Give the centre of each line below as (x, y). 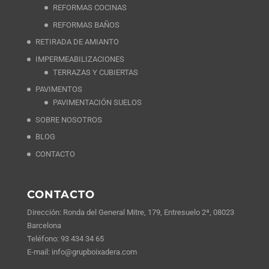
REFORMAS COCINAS (89, 8)
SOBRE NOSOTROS (68, 119)
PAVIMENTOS (59, 89)
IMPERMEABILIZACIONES (80, 59)
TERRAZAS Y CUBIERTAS (95, 72)
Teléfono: (44, 239)
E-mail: (39, 252)
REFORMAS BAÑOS (86, 25)
